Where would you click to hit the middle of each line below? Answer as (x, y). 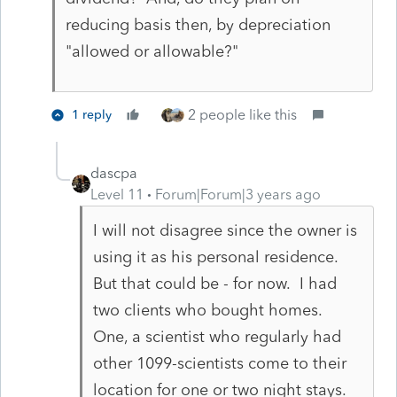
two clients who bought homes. (210, 310)
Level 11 (117, 194)
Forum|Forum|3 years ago (238, 194)
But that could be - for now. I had (214, 283)
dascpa (114, 173)
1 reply (92, 114)
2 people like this (242, 114)
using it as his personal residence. (218, 257)
